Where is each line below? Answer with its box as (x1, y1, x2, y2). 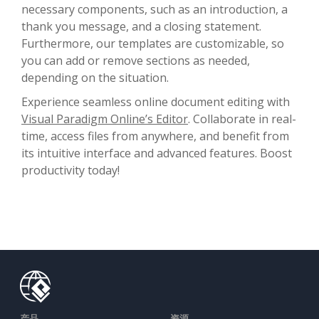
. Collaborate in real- (188, 110, 296, 127)
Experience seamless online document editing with (21, 93, 290, 110)
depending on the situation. (21, 69, 169, 85)
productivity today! (21, 162, 120, 178)
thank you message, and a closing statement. (21, 18, 261, 34)
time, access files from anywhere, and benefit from (21, 127, 289, 144)
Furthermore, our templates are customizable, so (21, 35, 284, 51)
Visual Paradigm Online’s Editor (21, 110, 188, 127)
